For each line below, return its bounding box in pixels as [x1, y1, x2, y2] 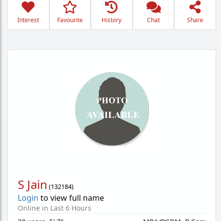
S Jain [18, 176, 47, 192]
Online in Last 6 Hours [18, 203, 91, 213]
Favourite [57, 16, 83, 24]
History [102, 16, 122, 24]
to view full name [38, 192, 104, 203]
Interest [17, 16, 39, 24]
